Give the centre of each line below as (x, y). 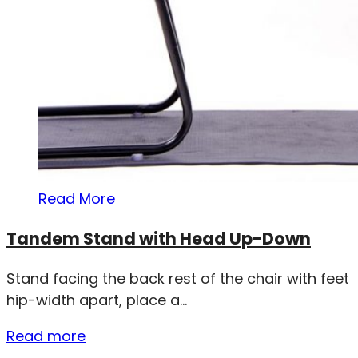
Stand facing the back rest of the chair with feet (178, 278)
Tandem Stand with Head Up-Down (159, 238)
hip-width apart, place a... (97, 300)
